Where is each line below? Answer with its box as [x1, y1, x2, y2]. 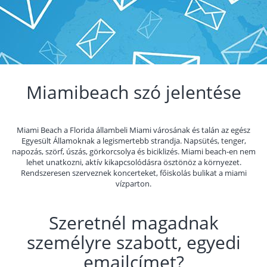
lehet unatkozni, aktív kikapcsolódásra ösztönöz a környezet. [26, 157, 241, 167]
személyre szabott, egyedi [26, 230, 241, 254]
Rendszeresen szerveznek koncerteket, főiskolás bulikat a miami [20, 167, 247, 178]
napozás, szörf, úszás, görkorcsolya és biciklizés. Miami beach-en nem [11, 146, 256, 157]
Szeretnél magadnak [48, 210, 219, 235]
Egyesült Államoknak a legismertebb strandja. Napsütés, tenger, [21, 135, 246, 146]
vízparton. [116, 178, 151, 189]
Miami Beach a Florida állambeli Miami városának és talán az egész [17, 125, 250, 135]
